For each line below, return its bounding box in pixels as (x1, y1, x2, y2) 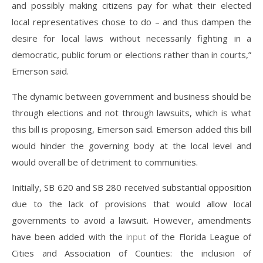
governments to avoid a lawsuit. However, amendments (12, 214, 251, 226)
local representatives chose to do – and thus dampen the (12, 16, 251, 28)
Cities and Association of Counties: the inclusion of (12, 247, 251, 259)
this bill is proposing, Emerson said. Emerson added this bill (12, 123, 251, 135)
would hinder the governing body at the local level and (12, 140, 251, 151)
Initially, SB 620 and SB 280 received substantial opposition (12, 181, 251, 193)
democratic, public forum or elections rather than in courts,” (12, 49, 251, 60)
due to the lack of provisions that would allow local (12, 198, 251, 210)
